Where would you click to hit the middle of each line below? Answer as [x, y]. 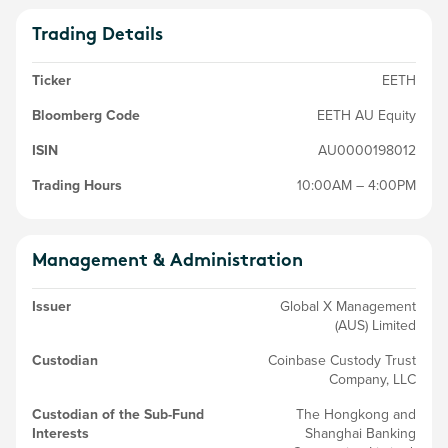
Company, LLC [372, 379]
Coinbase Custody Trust [342, 360]
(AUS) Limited [375, 325]
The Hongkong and [356, 414]
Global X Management [348, 306]
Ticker [51, 80]
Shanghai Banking [360, 433]
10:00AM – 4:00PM [356, 185]
